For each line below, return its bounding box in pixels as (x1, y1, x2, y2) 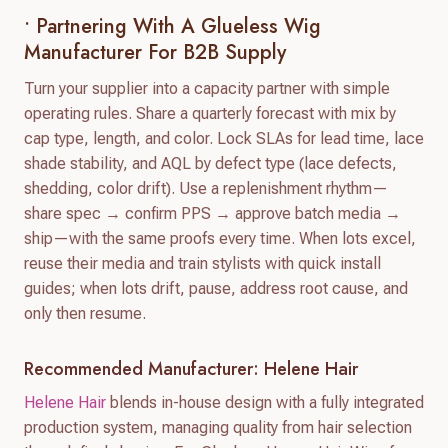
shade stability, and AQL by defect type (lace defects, (24, 153, 397, 173)
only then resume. (24, 303, 146, 323)
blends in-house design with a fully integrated (106, 392, 424, 412)
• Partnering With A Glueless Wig (24, 11, 321, 41)
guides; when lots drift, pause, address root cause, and (24, 278, 408, 298)
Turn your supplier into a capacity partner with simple (24, 78, 390, 98)
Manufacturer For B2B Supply (24, 37, 286, 67)
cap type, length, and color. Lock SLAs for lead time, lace (24, 128, 424, 148)
